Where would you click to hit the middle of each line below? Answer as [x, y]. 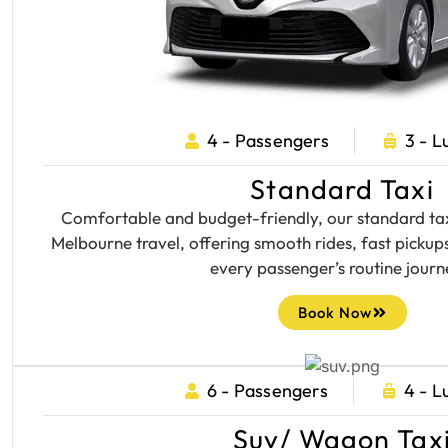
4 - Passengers [267, 140]
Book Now [334, 312]
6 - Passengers [267, 390]
